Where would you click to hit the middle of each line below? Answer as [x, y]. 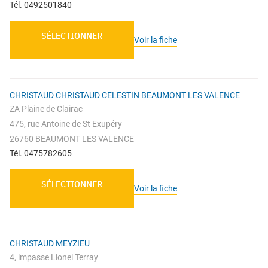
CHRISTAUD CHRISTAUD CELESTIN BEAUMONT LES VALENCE [125, 95]
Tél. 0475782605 [41, 153]
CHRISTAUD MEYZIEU [50, 244]
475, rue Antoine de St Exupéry [66, 124]
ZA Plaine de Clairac [46, 109]
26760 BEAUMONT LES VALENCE [72, 139]
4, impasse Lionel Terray [54, 258]
